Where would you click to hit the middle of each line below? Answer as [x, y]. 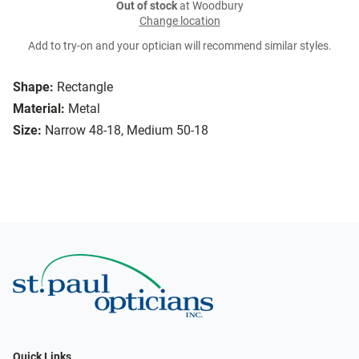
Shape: [33, 87]
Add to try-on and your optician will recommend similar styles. [179, 46]
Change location [179, 22]
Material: [39, 109]
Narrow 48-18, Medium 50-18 [127, 131]
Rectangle [85, 87]
